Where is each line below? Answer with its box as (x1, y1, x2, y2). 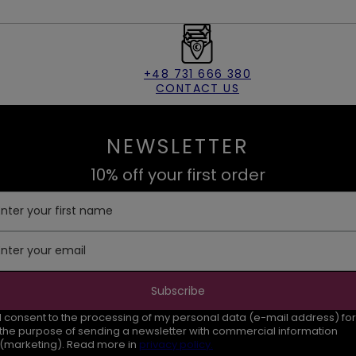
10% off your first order (91, 164, 265, 187)
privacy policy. (139, 337, 213, 353)
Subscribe (151, 282, 205, 299)
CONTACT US (155, 80, 239, 97)
